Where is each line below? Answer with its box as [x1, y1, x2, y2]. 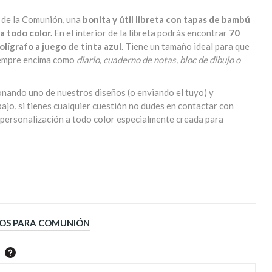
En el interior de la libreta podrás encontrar [52, 27, 229, 38]
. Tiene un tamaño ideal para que [121, 41, 250, 52]
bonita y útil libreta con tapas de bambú [83, 14, 250, 25]
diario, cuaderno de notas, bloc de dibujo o [76, 54, 240, 65]
